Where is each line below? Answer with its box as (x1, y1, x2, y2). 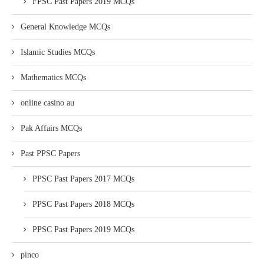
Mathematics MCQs (21, 73, 86, 82)
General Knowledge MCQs (21, 22, 110, 31)
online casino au (21, 98, 74, 107)
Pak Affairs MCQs (21, 124, 82, 133)
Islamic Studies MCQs (21, 48, 95, 57)
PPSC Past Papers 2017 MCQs (32, 174, 134, 183)
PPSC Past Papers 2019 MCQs (32, 225, 134, 234)
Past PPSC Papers (21, 149, 80, 158)
